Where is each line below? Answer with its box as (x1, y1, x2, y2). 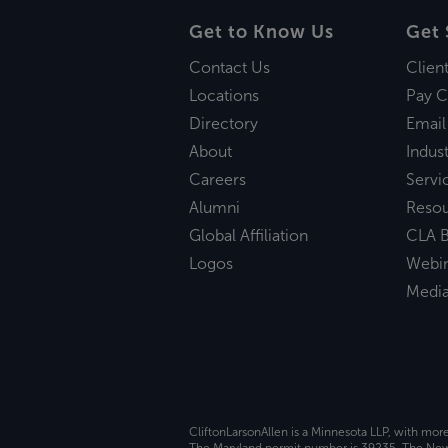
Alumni (188, 199, 240, 217)
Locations (188, 87, 259, 105)
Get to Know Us (188, 21, 334, 42)
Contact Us (188, 59, 270, 77)
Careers (188, 171, 246, 189)
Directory (188, 115, 258, 133)
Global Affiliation (188, 227, 308, 245)
